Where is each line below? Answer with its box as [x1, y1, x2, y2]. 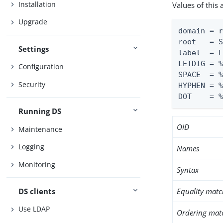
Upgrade [18, 17, 48, 27]
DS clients [18, 186, 56, 196]
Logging [18, 142, 45, 152]
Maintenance [18, 124, 63, 134]
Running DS [18, 106, 62, 116]
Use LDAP [18, 204, 50, 214]
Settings [18, 43, 49, 54]
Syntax [177, 165, 199, 175]
